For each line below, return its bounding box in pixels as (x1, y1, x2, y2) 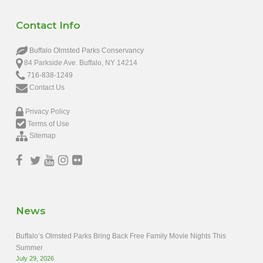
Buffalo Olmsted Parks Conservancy (27, 46, 144, 55)
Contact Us (29, 83, 65, 92)
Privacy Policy (25, 107, 70, 116)
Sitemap (29, 131, 56, 140)
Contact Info (15, 19, 80, 32)
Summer (15, 244, 43, 252)
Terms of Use (27, 119, 69, 128)
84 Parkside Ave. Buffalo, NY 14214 (23, 59, 137, 68)
